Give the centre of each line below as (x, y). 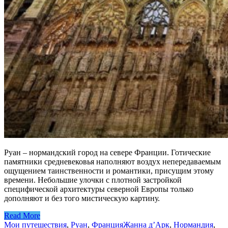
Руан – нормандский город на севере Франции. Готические (107, 152)
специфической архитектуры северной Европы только (99, 189)
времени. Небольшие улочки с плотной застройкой (93, 180)
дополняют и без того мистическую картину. (82, 198)
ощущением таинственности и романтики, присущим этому (109, 170)
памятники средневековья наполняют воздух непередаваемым (112, 161)
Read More (22, 215)
